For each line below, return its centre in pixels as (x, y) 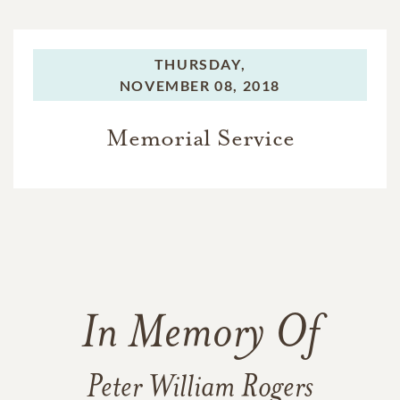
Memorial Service (200, 137)
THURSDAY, (200, 63)
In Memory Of (200, 335)
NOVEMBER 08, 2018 (200, 85)
